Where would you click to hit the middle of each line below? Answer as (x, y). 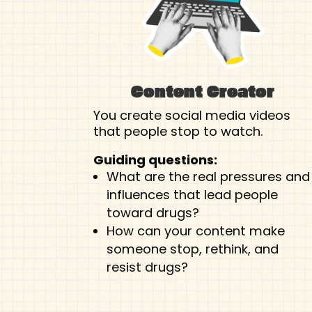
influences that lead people (192, 195)
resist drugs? (147, 267)
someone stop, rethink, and (192, 249)
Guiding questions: (156, 160)
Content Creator (203, 91)
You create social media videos (192, 115)
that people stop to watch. (178, 131)
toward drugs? (153, 213)
